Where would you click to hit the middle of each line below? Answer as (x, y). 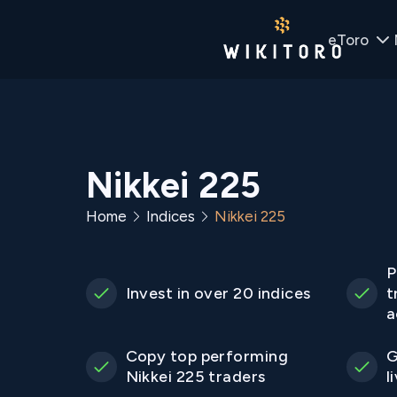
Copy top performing (207, 356)
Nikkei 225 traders (195, 376)
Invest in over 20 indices (218, 293)
